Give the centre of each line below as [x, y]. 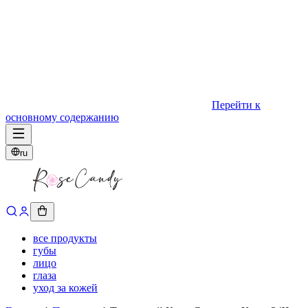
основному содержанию [62, 117]
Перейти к [236, 105]
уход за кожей [65, 288]
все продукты [65, 238]
